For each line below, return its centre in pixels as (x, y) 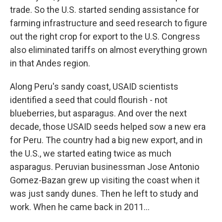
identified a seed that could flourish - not (89, 100)
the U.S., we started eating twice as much (91, 153)
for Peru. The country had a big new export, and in (106, 140)
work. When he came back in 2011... (80, 207)
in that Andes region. (50, 63)
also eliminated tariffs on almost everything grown (109, 50)
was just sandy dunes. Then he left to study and (104, 194)
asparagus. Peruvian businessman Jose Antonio (105, 167)
